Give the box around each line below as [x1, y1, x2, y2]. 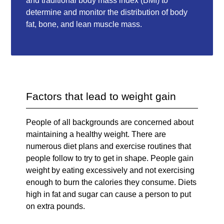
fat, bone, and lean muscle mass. [26, 19, 142, 28]
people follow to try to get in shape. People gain [26, 153, 194, 162]
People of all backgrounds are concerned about [26, 117, 194, 126]
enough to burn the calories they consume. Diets [26, 177, 197, 186]
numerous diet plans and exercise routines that [26, 141, 191, 150]
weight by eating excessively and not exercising [26, 165, 195, 174]
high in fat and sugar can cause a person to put [26, 189, 191, 198]
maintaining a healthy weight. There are [26, 129, 166, 138]
